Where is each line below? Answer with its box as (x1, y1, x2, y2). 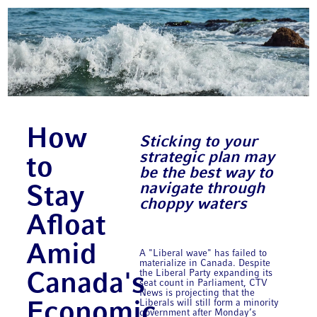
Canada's (26, 271, 146, 299)
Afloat (26, 213, 107, 241)
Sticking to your (139, 134, 258, 150)
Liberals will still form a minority (139, 298, 279, 308)
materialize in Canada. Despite (139, 258, 271, 268)
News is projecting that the (139, 288, 255, 298)
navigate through (139, 181, 265, 197)
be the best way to (139, 166, 274, 181)
